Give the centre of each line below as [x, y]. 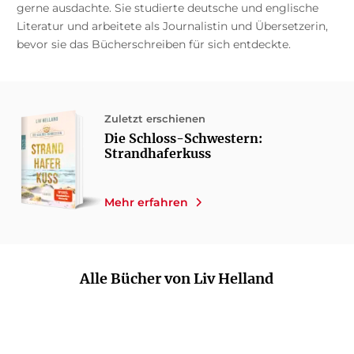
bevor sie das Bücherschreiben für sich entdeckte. [155, 44]
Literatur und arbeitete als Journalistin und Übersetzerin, [172, 26]
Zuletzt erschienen [154, 119]
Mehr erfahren [146, 203]
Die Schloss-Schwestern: [183, 138]
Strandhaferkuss [157, 153]
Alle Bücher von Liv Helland [177, 279]
